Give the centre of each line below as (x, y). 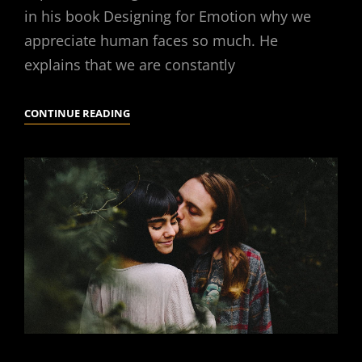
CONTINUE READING (77, 113)
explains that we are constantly (130, 65)
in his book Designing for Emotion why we (168, 17)
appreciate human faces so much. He (151, 41)
